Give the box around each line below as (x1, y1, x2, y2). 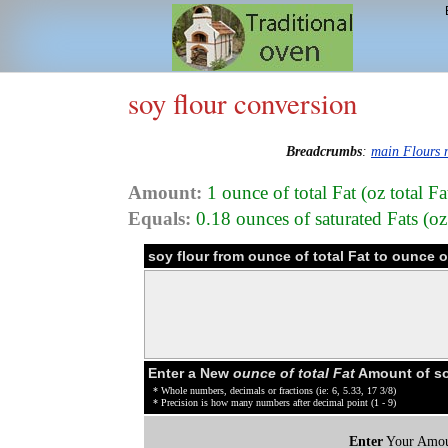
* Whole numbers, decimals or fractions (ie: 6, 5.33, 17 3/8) (153, 384, 396, 396)
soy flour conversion (128, 84, 357, 122)
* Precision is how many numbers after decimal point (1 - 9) (153, 396, 396, 408)
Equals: (128, 207, 191, 229)
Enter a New (148, 364, 233, 381)
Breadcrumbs (286, 143, 362, 160)
